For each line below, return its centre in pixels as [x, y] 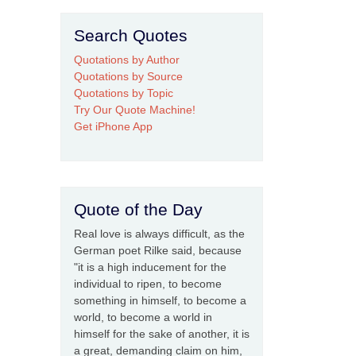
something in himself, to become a [160, 300]
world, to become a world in [143, 317]
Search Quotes [131, 35]
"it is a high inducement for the [150, 267]
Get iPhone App [113, 126]
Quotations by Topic [124, 93]
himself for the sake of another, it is [162, 334]
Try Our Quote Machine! [135, 110]
